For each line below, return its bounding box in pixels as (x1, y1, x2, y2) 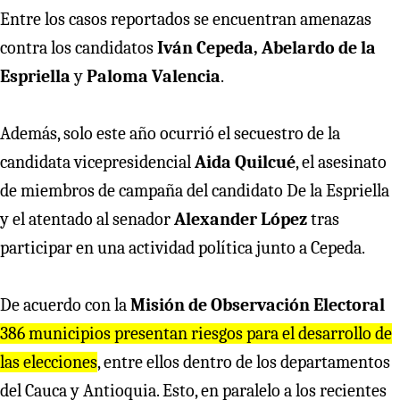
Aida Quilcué (195, 151, 296, 172)
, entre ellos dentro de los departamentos (97, 351, 390, 372)
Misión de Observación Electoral (130, 294, 385, 315)
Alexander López (174, 208, 307, 229)
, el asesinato (296, 151, 387, 172)
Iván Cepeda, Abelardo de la (157, 37, 376, 58)
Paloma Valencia (87, 65, 221, 87)
